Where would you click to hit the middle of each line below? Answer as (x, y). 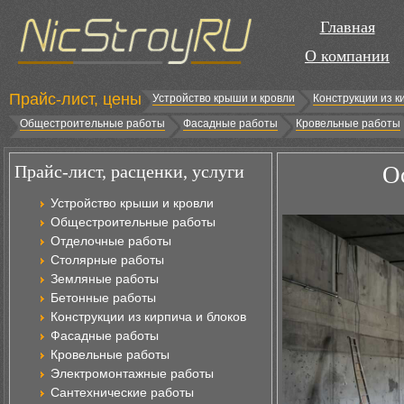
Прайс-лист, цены (75, 99)
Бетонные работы (103, 298)
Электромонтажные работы (132, 373)
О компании (347, 56)
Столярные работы (107, 260)
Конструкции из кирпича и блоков (148, 317)
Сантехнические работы (122, 392)
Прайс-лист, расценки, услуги (129, 171)
